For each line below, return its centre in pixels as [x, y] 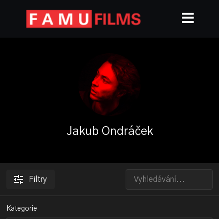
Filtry [38, 179]
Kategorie [22, 209]
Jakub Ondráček [109, 131]
